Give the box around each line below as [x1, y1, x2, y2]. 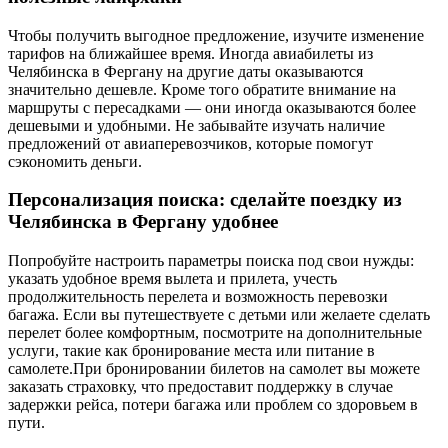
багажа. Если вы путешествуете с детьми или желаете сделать [8, 306, 430, 324]
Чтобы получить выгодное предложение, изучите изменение [8, 26, 424, 44]
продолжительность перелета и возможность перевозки [8, 288, 388, 306]
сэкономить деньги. [8, 152, 142, 170]
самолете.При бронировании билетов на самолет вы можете [8, 360, 420, 378]
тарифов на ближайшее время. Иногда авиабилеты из [8, 44, 373, 62]
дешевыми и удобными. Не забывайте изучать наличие [8, 116, 385, 134]
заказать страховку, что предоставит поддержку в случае [8, 378, 393, 396]
